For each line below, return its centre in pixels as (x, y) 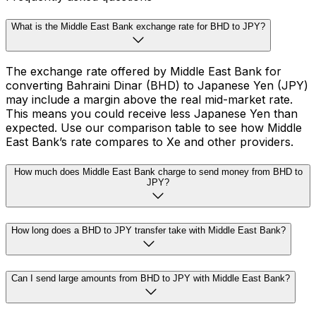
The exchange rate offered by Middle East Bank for (144, 72)
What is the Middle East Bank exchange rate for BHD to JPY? (138, 26)
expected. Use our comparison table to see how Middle (154, 128)
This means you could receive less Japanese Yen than (152, 114)
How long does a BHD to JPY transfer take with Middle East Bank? (148, 230)
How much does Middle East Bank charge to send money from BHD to (158, 172)
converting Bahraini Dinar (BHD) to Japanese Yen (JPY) (157, 86)
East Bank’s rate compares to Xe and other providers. (150, 142)
